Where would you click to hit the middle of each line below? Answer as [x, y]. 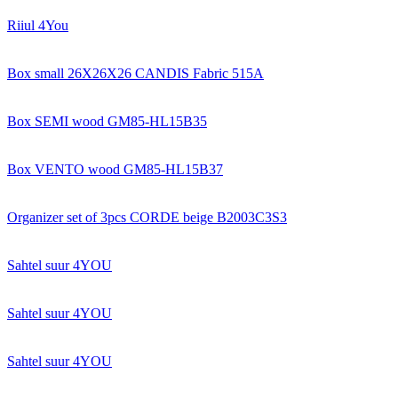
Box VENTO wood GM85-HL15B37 [115, 169]
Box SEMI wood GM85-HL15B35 [107, 121]
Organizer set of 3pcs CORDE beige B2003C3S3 [147, 217]
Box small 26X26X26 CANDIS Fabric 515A [135, 73]
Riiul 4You [38, 25]
